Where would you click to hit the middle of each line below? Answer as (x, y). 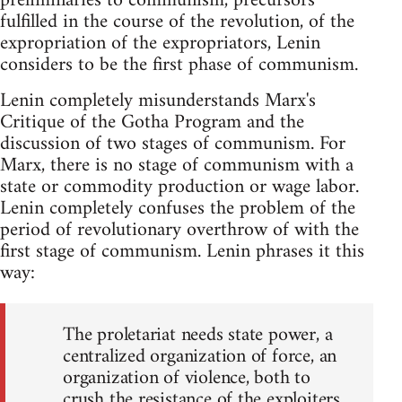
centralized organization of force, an (200, 357)
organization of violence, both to (187, 379)
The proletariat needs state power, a (198, 336)
